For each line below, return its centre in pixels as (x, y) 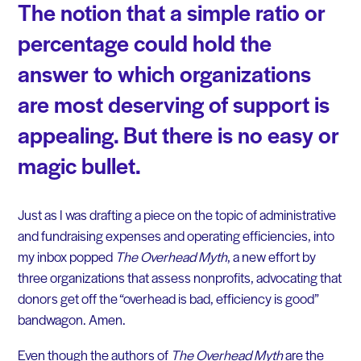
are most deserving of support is (173, 103)
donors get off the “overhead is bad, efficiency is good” (168, 299)
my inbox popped (66, 257)
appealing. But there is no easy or (178, 134)
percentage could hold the (144, 42)
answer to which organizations (164, 73)
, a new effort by (271, 257)
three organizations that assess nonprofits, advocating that (179, 278)
